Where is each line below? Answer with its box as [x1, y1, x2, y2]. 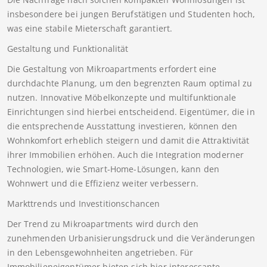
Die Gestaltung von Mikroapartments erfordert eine [7, 63, 217, 75]
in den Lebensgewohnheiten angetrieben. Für [7, 247, 194, 259]
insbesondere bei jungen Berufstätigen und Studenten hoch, [7, 8, 256, 20]
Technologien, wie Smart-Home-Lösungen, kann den [7, 163, 220, 175]
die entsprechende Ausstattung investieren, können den [7, 120, 237, 132]
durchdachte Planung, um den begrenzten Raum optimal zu [7, 77, 253, 89]
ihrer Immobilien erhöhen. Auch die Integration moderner [7, 149, 244, 161]
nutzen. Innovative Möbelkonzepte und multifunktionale [7, 92, 236, 104]
